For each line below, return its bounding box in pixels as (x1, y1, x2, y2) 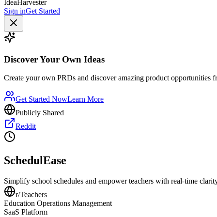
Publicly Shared (15, 108, 64, 117)
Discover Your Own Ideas (4, 54, 105, 64)
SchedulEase (4, 154, 66, 167)
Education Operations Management (4, 199, 112, 208)
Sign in (4, 7, 26, 15)
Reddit (15, 122, 36, 131)
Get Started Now (15, 95, 67, 104)
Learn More (67, 95, 104, 104)
